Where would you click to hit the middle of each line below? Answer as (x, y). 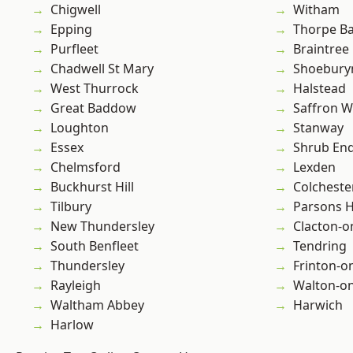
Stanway (318, 128)
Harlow (72, 325)
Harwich (318, 305)
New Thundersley (102, 227)
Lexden (314, 167)
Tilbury (71, 207)
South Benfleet (95, 246)
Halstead (320, 89)
